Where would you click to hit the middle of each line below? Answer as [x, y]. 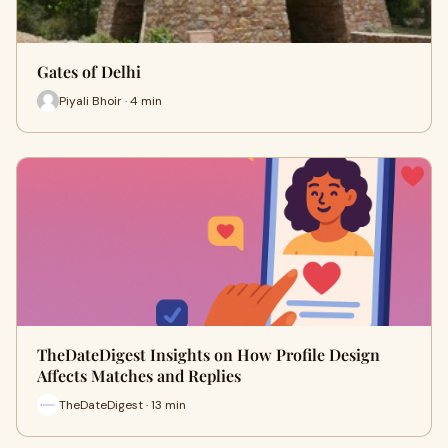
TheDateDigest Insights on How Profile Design [208, 354]
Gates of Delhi [89, 71]
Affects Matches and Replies [139, 375]
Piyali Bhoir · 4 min [110, 100]
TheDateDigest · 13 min [122, 404]
